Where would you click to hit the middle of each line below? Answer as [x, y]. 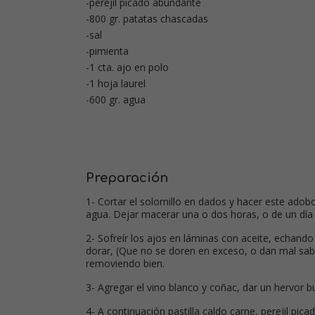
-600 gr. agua [116, 99]
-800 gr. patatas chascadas [147, 19]
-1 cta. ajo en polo [127, 67]
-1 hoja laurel [116, 83]
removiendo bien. [125, 263]
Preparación [127, 178]
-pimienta [107, 51]
